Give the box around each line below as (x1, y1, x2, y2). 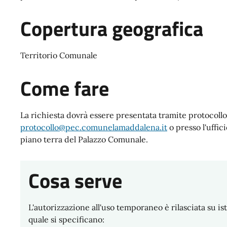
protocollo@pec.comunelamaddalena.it (20, 122, 167, 133)
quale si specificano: (28, 214, 104, 225)
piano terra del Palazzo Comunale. (20, 134, 148, 145)
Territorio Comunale (20, 50, 97, 61)
